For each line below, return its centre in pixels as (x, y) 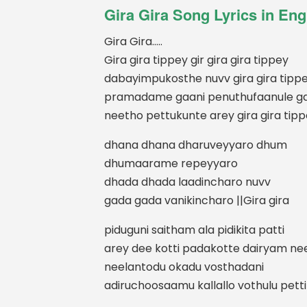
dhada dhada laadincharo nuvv (187, 182)
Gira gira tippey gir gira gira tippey (196, 60)
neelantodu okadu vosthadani (184, 267)
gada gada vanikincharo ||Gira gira (197, 200)
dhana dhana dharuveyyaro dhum (196, 145)
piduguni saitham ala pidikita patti (194, 230)
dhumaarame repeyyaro (171, 163)
